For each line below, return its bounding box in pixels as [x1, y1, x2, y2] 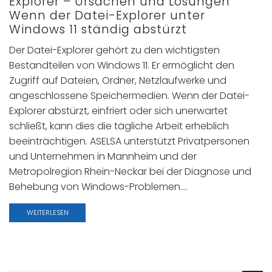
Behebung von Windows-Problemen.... [9, 180, 188, 194]
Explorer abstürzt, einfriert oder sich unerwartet [9, 104, 228, 118]
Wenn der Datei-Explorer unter [9, 7, 205, 24]
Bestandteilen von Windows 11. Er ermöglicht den [9, 58, 234, 73]
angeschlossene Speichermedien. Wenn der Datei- [9, 89, 250, 103]
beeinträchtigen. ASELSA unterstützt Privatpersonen [9, 134, 250, 149]
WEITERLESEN [26, 208, 69, 218]
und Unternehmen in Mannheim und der [9, 149, 197, 164]
